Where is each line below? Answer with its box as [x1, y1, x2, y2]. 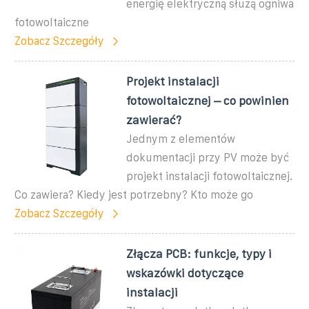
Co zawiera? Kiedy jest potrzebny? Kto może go [14, 188, 253, 201]
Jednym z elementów [126, 132, 236, 145]
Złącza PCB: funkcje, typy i [126, 247, 272, 260]
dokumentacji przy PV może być [126, 151, 290, 163]
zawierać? [126, 113, 182, 126]
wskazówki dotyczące [126, 266, 244, 279]
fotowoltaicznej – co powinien [126, 94, 290, 107]
